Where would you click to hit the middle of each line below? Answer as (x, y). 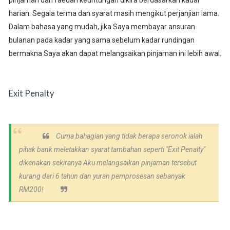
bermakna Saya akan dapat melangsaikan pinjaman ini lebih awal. (115, 54)
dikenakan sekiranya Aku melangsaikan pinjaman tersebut (108, 163)
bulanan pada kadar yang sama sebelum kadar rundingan (101, 40)
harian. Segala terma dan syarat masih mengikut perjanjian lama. (114, 14)
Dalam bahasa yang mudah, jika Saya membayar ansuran (102, 27)
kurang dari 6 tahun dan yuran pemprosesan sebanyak (102, 176)
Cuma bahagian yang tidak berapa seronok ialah (128, 136)
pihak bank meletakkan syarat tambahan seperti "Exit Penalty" (112, 150)
